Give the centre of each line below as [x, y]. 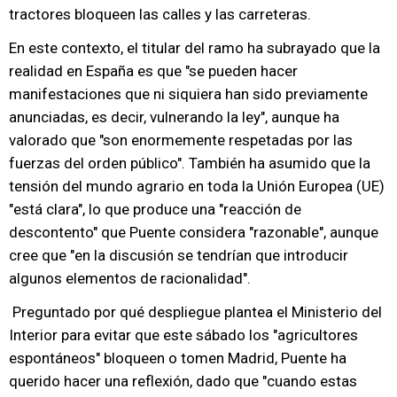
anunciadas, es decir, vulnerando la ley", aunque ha [174, 117]
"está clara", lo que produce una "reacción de [155, 209]
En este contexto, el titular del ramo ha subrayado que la [195, 48]
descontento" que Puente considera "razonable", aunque [194, 232]
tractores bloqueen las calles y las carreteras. [160, 14]
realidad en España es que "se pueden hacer [153, 71]
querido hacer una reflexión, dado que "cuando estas [183, 381]
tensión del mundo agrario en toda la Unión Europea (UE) [197, 186]
